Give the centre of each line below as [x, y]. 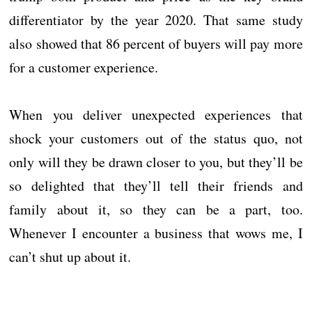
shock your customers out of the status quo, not [156, 138]
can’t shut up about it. [70, 257]
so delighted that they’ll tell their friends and [156, 186]
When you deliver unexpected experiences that [156, 115]
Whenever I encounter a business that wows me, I [156, 233]
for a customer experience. [84, 67]
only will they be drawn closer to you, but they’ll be [156, 162]
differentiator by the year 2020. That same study [156, 20]
